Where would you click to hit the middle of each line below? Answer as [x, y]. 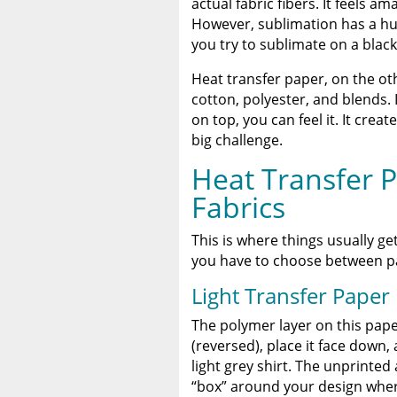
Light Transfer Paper [290, 295]
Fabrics [238, 206]
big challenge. [237, 140]
